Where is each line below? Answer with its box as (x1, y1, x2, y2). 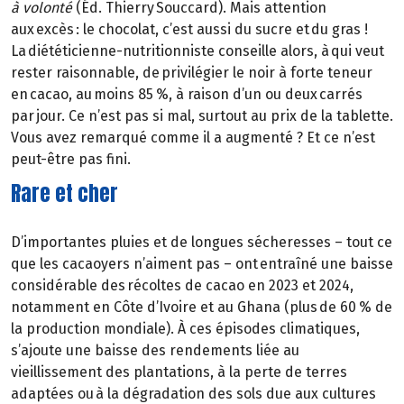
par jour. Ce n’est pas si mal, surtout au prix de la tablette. (11, 107, 393, 125)
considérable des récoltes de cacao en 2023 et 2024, (11, 276, 353, 294)
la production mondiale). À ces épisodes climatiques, (11, 319, 360, 337)
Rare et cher (11, 179, 118, 209)
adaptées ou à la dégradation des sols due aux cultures (11, 384, 376, 402)
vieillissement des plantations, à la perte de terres (11, 363, 347, 381)
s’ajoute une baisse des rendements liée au (11, 341, 299, 359)
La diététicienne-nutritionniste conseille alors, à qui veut (11, 42, 384, 60)
